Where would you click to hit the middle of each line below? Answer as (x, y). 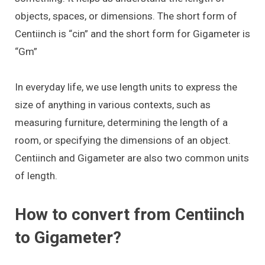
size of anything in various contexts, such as (113, 105)
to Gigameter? (68, 237)
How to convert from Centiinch (130, 214)
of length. (36, 176)
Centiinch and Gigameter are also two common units (132, 158)
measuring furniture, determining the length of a (121, 123)
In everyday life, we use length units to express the (126, 87)
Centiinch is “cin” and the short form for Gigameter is (132, 33)
